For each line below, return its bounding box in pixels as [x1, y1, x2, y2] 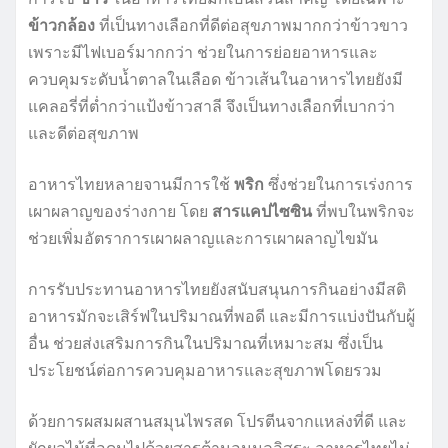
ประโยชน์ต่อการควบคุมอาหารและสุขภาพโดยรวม [28, 359, 382, 382]
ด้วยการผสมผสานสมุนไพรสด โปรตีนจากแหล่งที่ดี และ [28, 410, 407, 433]
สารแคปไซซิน [212, 200, 312, 223]
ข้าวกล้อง [28, 14, 95, 37]
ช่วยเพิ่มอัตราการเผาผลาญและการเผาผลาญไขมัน [28, 227, 378, 250]
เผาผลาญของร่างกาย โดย [28, 200, 212, 223]
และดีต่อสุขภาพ [28, 122, 139, 145]
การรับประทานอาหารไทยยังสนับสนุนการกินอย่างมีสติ [28, 278, 406, 301]
